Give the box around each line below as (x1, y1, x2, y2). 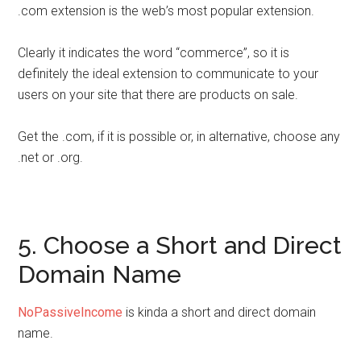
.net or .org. (18, 150, 84, 165)
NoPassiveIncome (18, 305, 123, 320)
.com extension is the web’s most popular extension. (18, 3, 315, 19)
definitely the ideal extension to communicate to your (18, 66, 319, 81)
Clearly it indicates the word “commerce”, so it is (18, 45, 290, 60)
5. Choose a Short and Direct (18, 231, 342, 259)
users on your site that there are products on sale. (18, 87, 299, 102)
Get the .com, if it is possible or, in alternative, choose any (18, 129, 341, 144)
